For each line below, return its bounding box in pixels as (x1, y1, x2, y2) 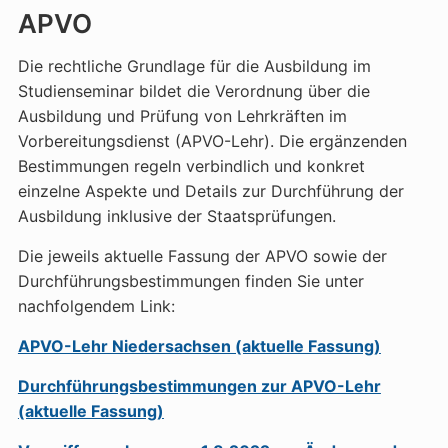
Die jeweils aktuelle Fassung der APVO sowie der (17, 246, 387, 266)
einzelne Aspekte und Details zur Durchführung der (17, 181, 404, 201)
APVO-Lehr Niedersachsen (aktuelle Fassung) (17, 336, 381, 356)
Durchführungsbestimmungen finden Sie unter (17, 271, 364, 291)
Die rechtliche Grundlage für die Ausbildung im (17, 56, 371, 76)
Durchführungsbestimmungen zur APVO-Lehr (17, 376, 381, 396)
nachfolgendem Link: (17, 296, 175, 316)
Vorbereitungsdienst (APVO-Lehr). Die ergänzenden (17, 131, 407, 151)
